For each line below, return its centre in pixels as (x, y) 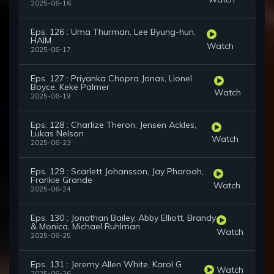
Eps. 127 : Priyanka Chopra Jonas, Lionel (111, 79)
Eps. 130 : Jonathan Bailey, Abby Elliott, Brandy (123, 218)
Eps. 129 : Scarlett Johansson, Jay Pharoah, (117, 172)
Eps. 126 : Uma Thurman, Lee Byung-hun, (113, 32)
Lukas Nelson (57, 134)
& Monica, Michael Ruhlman (85, 227)
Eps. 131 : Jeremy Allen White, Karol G (106, 265)
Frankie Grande (61, 180)
